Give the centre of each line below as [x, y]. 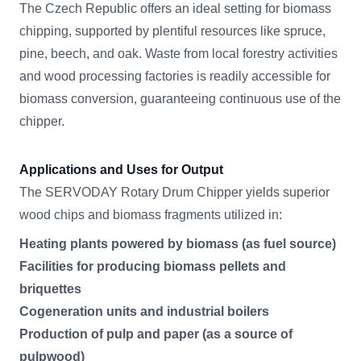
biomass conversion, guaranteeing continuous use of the [180, 99]
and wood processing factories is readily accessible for [175, 77]
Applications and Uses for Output [121, 170]
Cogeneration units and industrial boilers [144, 312]
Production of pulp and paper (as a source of [156, 334]
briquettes [50, 289]
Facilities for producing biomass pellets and [153, 267]
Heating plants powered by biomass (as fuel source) [178, 244]
